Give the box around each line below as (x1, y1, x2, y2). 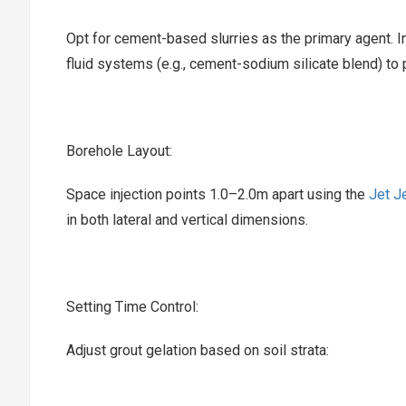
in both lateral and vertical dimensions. (66, 211, 308, 228)
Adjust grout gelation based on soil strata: (66, 342, 329, 359)
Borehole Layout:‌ (66, 142, 172, 159)
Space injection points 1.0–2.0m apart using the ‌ (66, 186, 369, 203)
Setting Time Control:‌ (66, 298, 198, 315)
